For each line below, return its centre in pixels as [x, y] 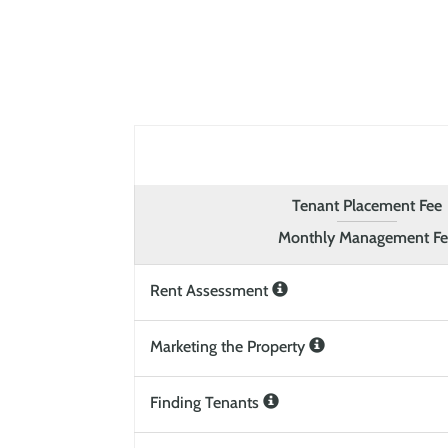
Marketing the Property [230, 347]
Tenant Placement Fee [367, 206]
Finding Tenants [207, 403]
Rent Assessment [211, 291]
